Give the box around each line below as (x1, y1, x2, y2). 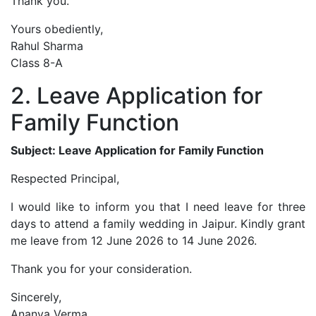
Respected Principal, (11, 171, 119, 186)
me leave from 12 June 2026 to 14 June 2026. (11, 233, 257, 248)
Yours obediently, (11, 21, 103, 36)
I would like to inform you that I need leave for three (11, 199, 305, 214)
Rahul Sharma (11, 38, 83, 53)
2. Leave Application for (11, 81, 262, 109)
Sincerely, (11, 289, 61, 304)
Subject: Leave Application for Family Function (11, 142, 264, 157)
